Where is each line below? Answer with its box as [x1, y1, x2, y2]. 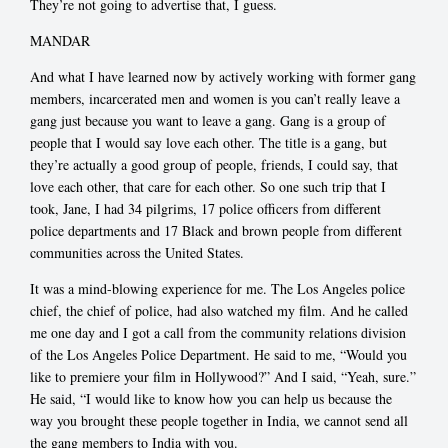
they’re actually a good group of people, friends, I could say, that [30, 155, 398, 175]
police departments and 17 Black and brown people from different [30, 221, 402, 241]
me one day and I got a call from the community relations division [30, 323, 406, 343]
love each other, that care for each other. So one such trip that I [30, 177, 386, 197]
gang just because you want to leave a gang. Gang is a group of [30, 111, 386, 131]
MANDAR [30, 31, 90, 51]
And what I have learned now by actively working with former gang [30, 67, 416, 87]
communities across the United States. [30, 243, 244, 263]
